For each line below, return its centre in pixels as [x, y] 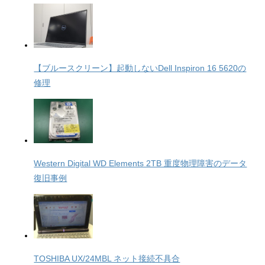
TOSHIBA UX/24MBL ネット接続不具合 [107, 259]
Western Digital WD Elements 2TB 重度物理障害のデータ [140, 164]
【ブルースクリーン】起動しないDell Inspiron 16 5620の [140, 68]
